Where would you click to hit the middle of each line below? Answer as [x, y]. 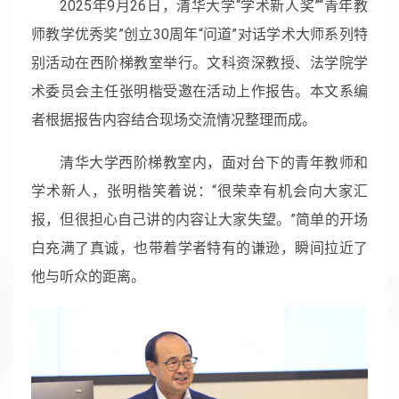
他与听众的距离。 [88, 276]
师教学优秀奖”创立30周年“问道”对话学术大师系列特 [199, 34]
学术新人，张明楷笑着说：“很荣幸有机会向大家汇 [199, 191]
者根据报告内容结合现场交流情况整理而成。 [174, 119]
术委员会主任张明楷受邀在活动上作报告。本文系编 [199, 91]
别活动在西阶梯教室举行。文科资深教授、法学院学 [199, 62]
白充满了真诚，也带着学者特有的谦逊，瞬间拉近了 [199, 248]
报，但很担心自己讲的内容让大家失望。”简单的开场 [199, 219]
